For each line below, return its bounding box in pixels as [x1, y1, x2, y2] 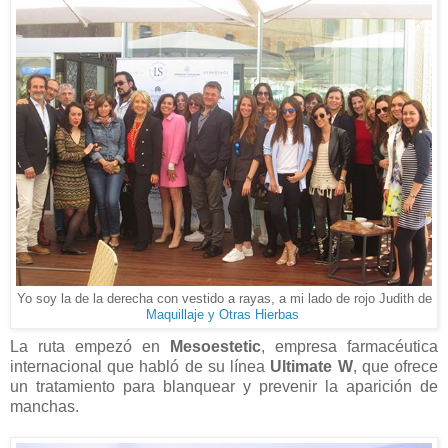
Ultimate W [270, 357, 353, 375]
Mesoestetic [170, 337, 261, 355]
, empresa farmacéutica [261, 337, 438, 355]
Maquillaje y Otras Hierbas [145, 307, 299, 322]
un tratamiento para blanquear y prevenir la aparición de [10, 377, 438, 395]
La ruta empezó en [10, 337, 170, 355]
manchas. [10, 397, 79, 415]
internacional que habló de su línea [10, 357, 271, 375]
